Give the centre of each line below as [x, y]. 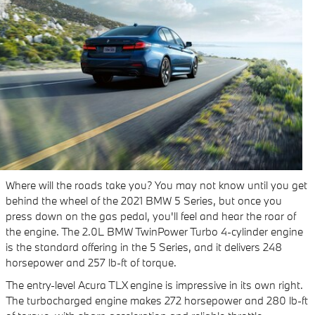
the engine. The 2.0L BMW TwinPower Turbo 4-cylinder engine [154, 231]
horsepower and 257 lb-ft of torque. [91, 262]
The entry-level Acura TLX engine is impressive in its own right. [154, 285]
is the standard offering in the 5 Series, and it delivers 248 [144, 247]
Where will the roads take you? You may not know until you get [156, 185]
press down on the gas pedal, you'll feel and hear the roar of [151, 216]
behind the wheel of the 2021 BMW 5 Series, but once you [144, 200]
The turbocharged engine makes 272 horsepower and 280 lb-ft [157, 300]
